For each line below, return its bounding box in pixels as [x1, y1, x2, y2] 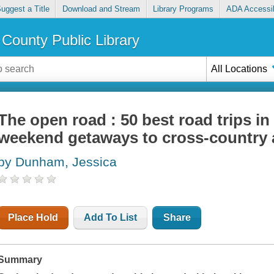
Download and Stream [62, 4, 140, 14]
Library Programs [153, 4, 214, 14]
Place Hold [8, 212, 59, 223]
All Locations [211, 63, 268, 74]
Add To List [84, 212, 138, 223]
